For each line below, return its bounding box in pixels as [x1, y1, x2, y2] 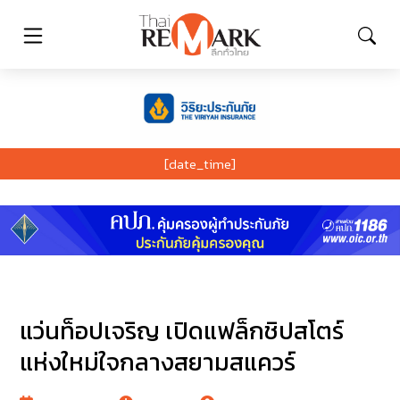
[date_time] [164, 153, 236, 174]
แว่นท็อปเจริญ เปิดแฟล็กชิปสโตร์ [20, 312, 345, 350]
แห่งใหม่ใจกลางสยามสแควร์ [20, 344, 296, 381]
